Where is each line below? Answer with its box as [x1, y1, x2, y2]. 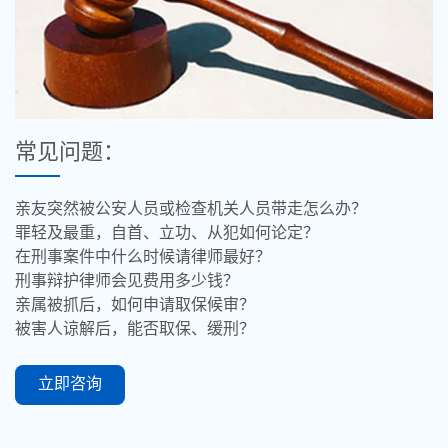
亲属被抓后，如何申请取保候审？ [15, 296, 255, 313]
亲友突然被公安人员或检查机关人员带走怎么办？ [15, 200, 367, 217]
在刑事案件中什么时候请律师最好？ [15, 248, 271, 265]
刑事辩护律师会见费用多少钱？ [15, 272, 239, 289]
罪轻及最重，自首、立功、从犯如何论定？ [15, 224, 319, 241]
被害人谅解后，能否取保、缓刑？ [15, 320, 255, 337]
